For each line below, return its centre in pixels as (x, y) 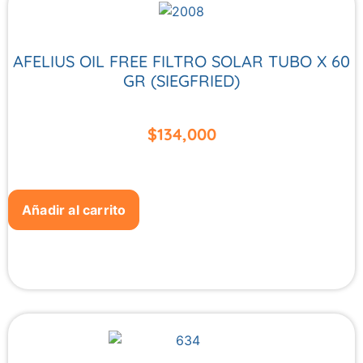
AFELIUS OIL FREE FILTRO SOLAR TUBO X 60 (181, 61)
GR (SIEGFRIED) (181, 80)
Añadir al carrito (74, 210)
